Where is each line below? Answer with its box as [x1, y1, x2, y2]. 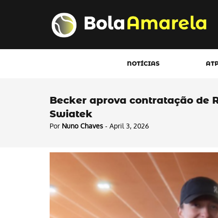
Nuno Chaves [62, 121, 103, 131]
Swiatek [50, 109, 92, 119]
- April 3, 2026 [103, 121, 149, 131]
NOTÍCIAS [127, 60, 160, 67]
